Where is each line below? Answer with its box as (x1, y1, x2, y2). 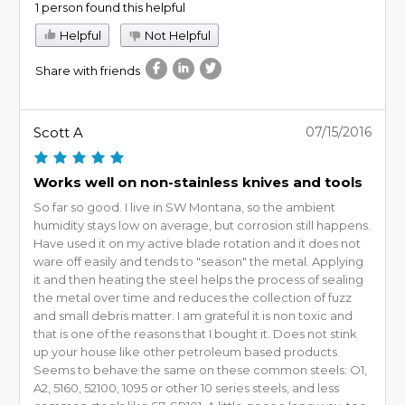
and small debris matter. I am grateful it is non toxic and (33, 307, 353, 323)
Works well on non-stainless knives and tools (33, 173, 363, 191)
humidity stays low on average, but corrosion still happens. (33, 217, 371, 232)
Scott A (33, 123, 83, 141)
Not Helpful (142, 27, 211, 42)
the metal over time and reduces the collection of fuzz (33, 289, 352, 305)
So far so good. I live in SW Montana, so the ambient (33, 199, 335, 214)
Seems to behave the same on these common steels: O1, (33, 362, 367, 377)
